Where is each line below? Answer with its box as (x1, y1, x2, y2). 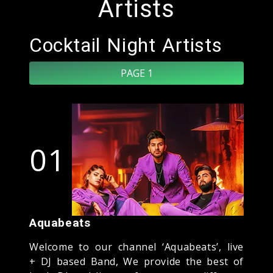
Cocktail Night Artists (29, 33, 222, 57)
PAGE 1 (120, 66, 153, 80)
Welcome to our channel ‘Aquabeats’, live (29, 239, 244, 253)
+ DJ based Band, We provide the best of (29, 254, 244, 268)
